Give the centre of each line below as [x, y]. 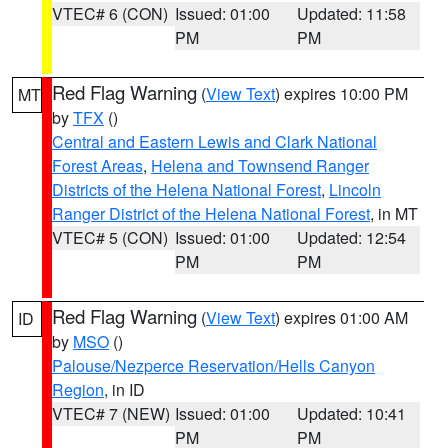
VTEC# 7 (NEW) [111, 413]
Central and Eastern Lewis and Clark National [214, 141]
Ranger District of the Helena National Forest [211, 213]
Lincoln [355, 189]
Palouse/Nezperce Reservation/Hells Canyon [213, 365]
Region [78, 389]
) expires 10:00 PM [341, 93]
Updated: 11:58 [352, 13]
